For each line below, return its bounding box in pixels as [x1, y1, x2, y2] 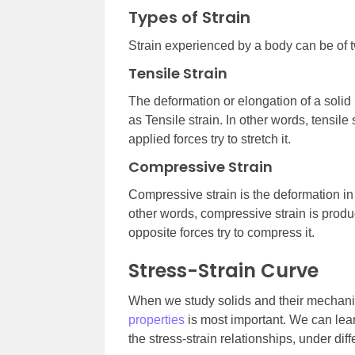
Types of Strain [128, 6, 250, 29]
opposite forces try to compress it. [128, 226, 315, 240]
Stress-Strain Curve [128, 258, 319, 284]
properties [128, 313, 185, 327]
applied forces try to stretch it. [128, 132, 291, 147]
